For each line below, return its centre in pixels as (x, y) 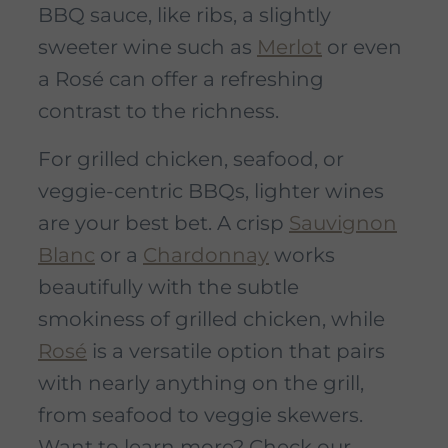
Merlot (289, 47)
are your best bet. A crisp (163, 223)
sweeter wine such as (147, 47)
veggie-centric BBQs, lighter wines (211, 191)
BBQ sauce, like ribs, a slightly (184, 15)
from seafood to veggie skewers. (200, 415)
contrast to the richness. (158, 111)
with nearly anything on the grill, (201, 383)
